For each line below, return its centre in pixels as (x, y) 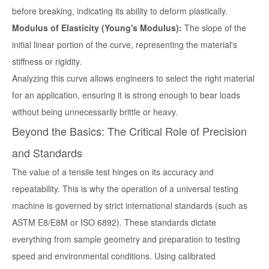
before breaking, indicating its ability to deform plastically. (120, 11)
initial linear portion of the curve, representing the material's (125, 45)
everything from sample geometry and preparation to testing (126, 239)
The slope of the (214, 28)
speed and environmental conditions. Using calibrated (114, 256)
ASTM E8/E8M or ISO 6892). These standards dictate (114, 222)
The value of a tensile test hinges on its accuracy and (113, 172)
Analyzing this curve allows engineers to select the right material (133, 78)
